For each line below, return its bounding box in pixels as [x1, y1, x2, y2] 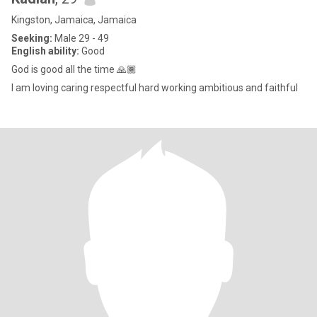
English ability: [11, 45, 79, 57]
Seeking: [11, 33, 52, 44]
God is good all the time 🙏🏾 [11, 64, 137, 75]
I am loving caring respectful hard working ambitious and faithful [11, 82, 298, 93]
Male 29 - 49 [52, 33, 109, 44]
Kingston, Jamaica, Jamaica [11, 14, 137, 25]
